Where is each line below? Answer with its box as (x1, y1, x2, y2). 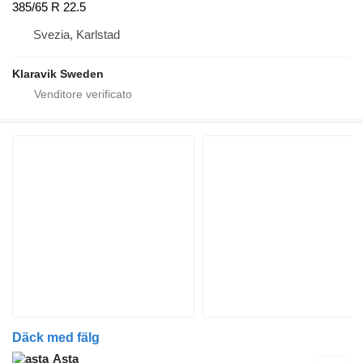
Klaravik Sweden (12, 66, 104, 80)
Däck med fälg (12, 330, 100, 344)
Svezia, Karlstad (33, 27, 120, 41)
